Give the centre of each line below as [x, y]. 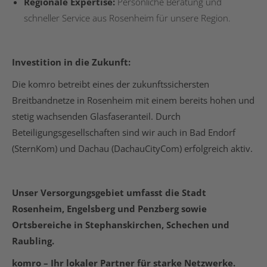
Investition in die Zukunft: [71, 62]
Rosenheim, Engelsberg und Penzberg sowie [109, 208]
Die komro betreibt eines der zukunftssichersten [111, 84]
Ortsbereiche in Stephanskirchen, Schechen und [121, 224]
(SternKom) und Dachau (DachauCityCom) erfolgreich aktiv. [132, 148]
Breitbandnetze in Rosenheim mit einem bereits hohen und [133, 100]
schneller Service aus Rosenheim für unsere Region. [127, 18]
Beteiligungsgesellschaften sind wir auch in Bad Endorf [124, 132]
